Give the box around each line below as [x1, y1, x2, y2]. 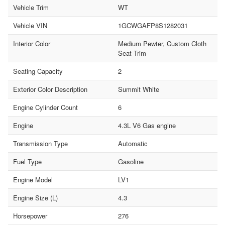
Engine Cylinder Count [13, 102, 78, 112]
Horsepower [13, 210, 47, 220]
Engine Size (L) [13, 192, 58, 202]
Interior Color [13, 38, 50, 48]
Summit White [118, 84, 159, 94]
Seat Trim [118, 48, 146, 58]
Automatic [118, 138, 148, 148]
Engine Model [13, 174, 53, 184]
